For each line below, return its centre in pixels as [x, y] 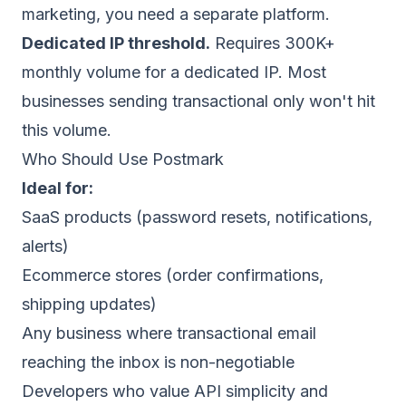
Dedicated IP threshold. [116, 43]
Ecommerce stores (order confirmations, [173, 275]
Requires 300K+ [273, 43]
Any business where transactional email [169, 333]
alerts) [45, 246]
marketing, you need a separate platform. [176, 14]
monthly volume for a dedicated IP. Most [174, 72]
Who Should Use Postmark [123, 159]
